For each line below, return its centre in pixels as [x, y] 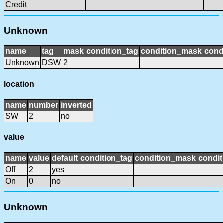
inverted [76, 105]
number [44, 105]
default [65, 158]
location [19, 84]
